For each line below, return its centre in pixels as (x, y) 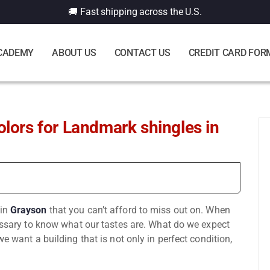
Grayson (30, 210)
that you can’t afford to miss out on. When (140, 210)
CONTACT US (142, 52)
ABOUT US (74, 52)
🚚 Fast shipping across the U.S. (135, 12)
